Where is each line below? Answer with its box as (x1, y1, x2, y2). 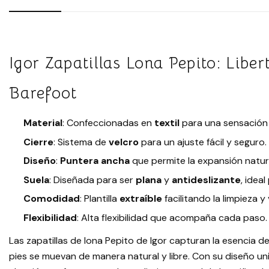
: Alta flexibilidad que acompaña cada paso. (77, 211, 267, 225)
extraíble (119, 192, 162, 205)
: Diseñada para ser (49, 173, 136, 186)
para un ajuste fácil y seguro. (139, 135, 267, 148)
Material (23, 116, 62, 130)
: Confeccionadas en (62, 116, 154, 130)
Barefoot (9, 83, 77, 104)
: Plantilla (80, 192, 119, 205)
